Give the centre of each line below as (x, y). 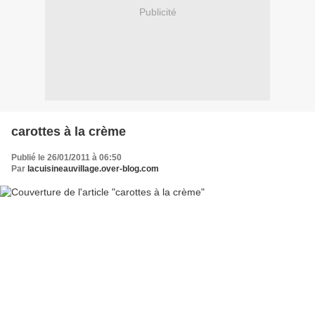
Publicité (157, 12)
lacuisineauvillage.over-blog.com (93, 168)
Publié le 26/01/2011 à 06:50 (66, 157)
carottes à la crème (69, 131)
